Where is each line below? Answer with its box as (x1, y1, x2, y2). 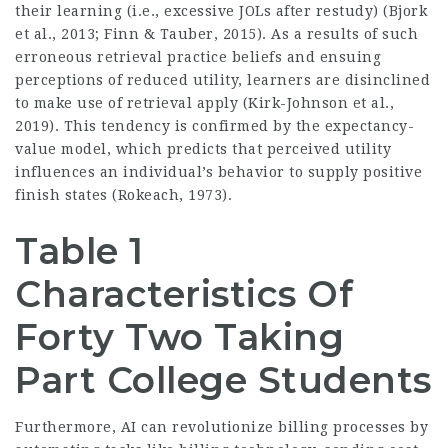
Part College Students (15, 358, 432, 403)
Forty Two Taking (15, 315, 344, 360)
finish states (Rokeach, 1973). (15, 187, 232, 204)
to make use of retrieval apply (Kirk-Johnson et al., (15, 95, 394, 112)
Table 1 (15, 229, 144, 274)
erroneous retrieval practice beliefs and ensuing (15, 49, 381, 66)
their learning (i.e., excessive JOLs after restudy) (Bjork (15, 3, 427, 20)
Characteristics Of (15, 272, 353, 317)
